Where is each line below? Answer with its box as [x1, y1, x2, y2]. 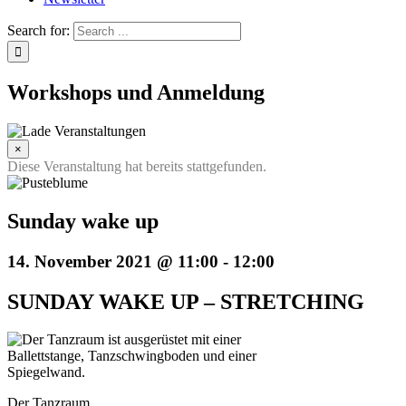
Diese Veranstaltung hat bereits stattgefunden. [7, 158, 266, 174]
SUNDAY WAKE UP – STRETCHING [7, 289, 364, 314]
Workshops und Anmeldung [7, 80, 265, 104]
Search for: [7, 23, 70, 38]
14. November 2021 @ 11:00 [7, 251, 218, 271]
